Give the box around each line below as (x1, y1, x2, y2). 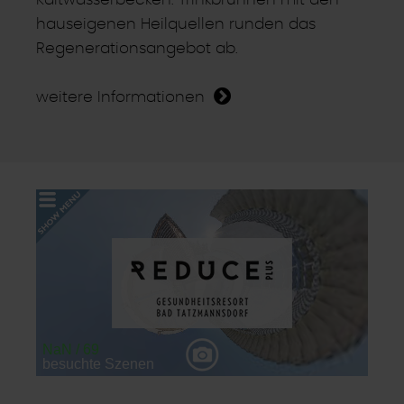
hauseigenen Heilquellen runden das (36, 16, 316, 32)
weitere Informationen (36, 89, 205, 106)
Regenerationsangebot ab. (36, 41, 238, 57)
